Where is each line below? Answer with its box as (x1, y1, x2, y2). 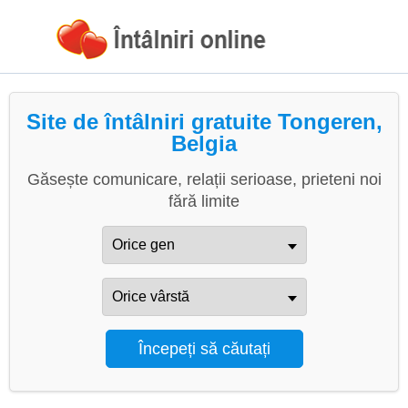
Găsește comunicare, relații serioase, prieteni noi (26, 170, 382, 189)
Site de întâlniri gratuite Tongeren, (25, 109, 382, 134)
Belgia (171, 131, 237, 156)
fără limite (168, 192, 240, 210)
